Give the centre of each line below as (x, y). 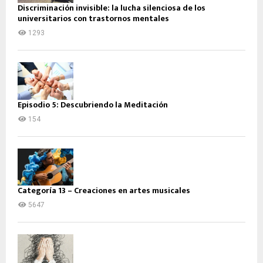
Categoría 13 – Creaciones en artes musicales (104, 190)
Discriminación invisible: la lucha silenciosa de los (112, 8)
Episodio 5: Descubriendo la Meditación (93, 104)
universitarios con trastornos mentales (93, 19)
